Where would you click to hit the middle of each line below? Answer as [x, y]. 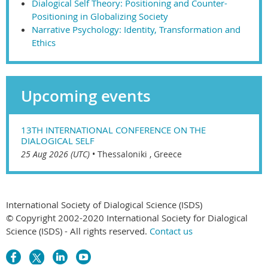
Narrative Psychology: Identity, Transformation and [136, 29]
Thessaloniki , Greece [140, 154]
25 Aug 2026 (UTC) [55, 154]
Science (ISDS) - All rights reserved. [78, 231]
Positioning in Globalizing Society [100, 16]
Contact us [171, 231]
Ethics [44, 42]
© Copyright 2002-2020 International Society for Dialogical [127, 217]
